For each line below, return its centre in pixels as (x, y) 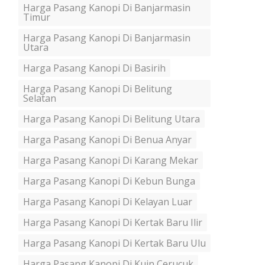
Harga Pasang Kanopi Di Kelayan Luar (108, 202)
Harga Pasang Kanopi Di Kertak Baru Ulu (114, 243)
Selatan (40, 98)
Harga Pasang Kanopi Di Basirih (94, 68)
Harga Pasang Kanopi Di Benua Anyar (107, 140)
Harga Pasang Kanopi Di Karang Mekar (111, 160)
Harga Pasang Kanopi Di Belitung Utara (112, 119)
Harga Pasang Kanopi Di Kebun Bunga (109, 181)
